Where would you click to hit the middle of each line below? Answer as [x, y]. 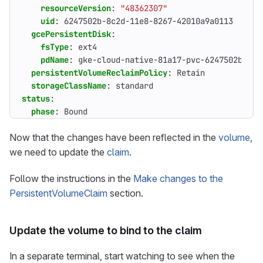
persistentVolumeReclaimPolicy [99, 73]
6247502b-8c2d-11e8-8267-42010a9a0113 [149, 21]
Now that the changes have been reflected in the [114, 137]
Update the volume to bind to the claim [106, 230]
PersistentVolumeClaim [58, 193]
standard [134, 86]
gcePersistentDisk [71, 34]
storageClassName [69, 86]
